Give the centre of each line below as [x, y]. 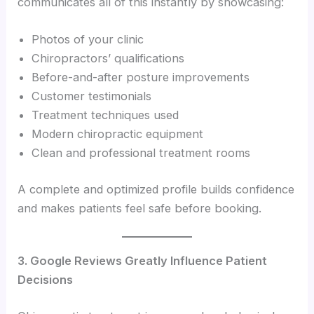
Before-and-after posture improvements [141, 77]
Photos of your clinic [88, 40]
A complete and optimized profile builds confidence [156, 190]
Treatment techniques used [105, 115]
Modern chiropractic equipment [118, 134]
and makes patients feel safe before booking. [140, 209]
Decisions [46, 280]
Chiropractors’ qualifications [108, 59]
